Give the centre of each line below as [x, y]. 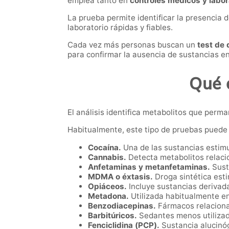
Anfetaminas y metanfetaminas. [149, 167]
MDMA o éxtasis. [120, 177]
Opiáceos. [107, 187]
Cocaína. [105, 148]
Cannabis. [107, 157]
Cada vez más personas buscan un [132, 45]
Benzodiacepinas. [122, 206]
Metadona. [108, 196]
